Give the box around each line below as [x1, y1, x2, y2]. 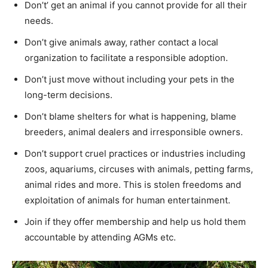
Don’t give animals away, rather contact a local [25, 36, 218, 48]
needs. [25, 14, 53, 26]
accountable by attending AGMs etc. [25, 231, 176, 243]
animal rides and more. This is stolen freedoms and [25, 178, 241, 190]
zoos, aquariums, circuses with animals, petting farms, [25, 163, 253, 175]
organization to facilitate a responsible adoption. [25, 51, 228, 63]
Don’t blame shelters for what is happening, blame [25, 110, 236, 122]
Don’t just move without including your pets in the [25, 73, 234, 85]
